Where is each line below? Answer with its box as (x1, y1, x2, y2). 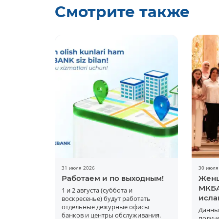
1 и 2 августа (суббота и (61, 186, 132, 195)
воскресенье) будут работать (61, 194, 151, 203)
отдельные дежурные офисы (61, 202, 149, 211)
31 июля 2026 (61, 165, 95, 172)
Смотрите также (54, 2, 190, 22)
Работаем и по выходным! (61, 174, 164, 183)
